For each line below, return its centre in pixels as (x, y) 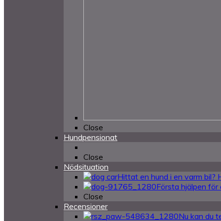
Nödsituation (86, 167)
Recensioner (86, 206)
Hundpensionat (91, 137)
